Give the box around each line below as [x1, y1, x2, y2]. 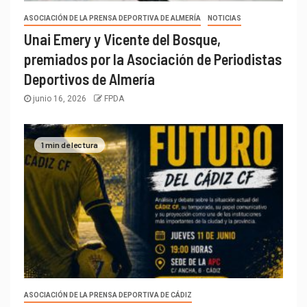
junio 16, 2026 [31, 93, 88, 103]
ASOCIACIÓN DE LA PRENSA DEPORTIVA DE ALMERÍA [24, 14, 201, 22]
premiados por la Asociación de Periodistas [24, 49, 282, 68]
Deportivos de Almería [24, 69, 155, 88]
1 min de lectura [41, 140, 98, 149]
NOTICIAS [208, 14, 241, 22]
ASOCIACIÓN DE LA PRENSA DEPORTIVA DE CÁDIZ [24, 291, 192, 299]
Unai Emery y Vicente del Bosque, [24, 29, 221, 48]
